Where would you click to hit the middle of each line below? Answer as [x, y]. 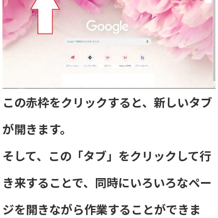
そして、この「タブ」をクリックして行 [107, 155]
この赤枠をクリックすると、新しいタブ [107, 102]
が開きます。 [37, 128]
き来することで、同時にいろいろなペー [107, 182]
